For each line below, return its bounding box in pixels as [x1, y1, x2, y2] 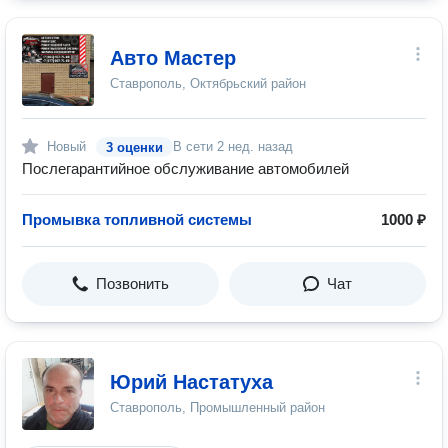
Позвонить [96, 275, 169, 292]
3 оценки [106, 140, 163, 155]
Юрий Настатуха [110, 371, 273, 393]
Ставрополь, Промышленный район [110, 400, 325, 415]
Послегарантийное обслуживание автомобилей [22, 160, 349, 177]
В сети [173, 139, 217, 154]
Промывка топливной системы [22, 211, 252, 228]
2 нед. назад [217, 139, 293, 154]
